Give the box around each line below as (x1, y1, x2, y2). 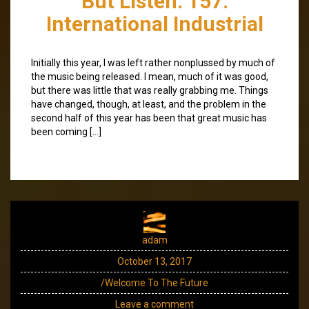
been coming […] (31, 126, 101, 137)
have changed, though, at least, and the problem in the (31, 98, 266, 110)
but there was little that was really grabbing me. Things (31, 84, 268, 96)
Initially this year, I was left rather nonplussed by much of (31, 57, 275, 68)
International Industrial (46, 11, 263, 36)
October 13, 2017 (117, 255, 192, 267)
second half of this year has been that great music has (31, 112, 267, 123)
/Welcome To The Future (101, 277, 208, 288)
